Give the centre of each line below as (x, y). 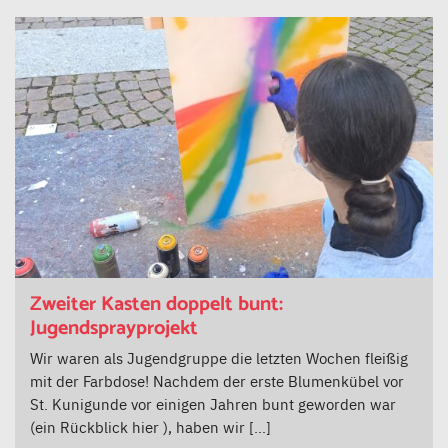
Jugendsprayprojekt (114, 329)
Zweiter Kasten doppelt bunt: (156, 305)
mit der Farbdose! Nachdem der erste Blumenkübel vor (217, 381)
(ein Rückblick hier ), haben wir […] (150, 427)
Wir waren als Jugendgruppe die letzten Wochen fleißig (219, 358)
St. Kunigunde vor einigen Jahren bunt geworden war (213, 404)
